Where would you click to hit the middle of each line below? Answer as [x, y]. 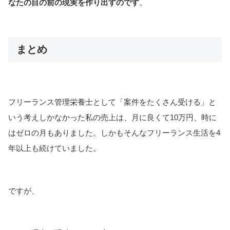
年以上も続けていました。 [54, 148]
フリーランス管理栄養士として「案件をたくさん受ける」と [112, 102]
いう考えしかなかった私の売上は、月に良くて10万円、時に [112, 118]
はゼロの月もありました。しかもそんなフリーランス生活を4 [114, 133]
